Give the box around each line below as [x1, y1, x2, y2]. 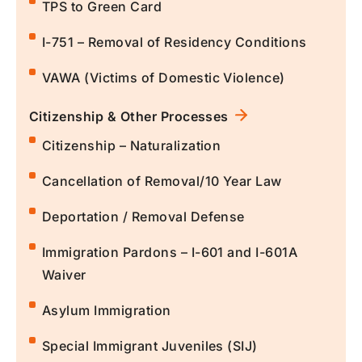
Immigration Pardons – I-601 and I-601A [42, 244, 298, 261]
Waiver [42, 267, 86, 284]
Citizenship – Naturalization [42, 137, 221, 154]
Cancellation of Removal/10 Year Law [42, 173, 282, 190]
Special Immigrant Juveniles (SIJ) [42, 338, 258, 355]
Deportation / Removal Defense [42, 208, 245, 225]
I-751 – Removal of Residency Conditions [42, 34, 307, 51]
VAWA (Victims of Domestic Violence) [42, 69, 285, 86]
